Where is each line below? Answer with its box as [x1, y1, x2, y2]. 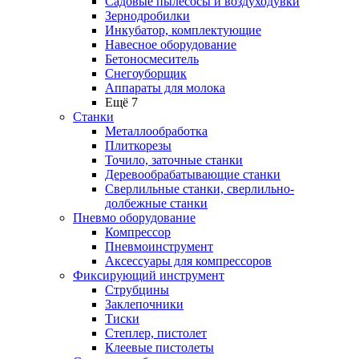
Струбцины [105, 283, 169, 296]
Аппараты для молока [105, 81, 225, 95]
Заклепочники [105, 297, 184, 311]
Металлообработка [105, 124, 208, 138]
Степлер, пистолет [105, 326, 207, 340]
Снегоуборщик [105, 67, 187, 80]
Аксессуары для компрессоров [105, 254, 272, 268]
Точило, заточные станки [105, 153, 243, 167]
